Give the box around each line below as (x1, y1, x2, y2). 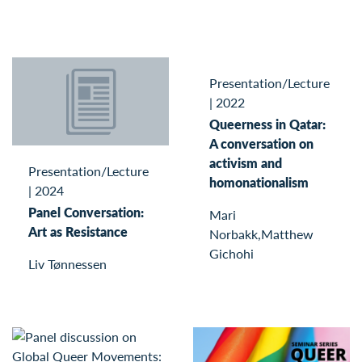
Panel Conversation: (28, 202, 144, 221)
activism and (209, 154, 282, 173)
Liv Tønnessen (28, 254, 107, 273)
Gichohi (209, 244, 254, 263)
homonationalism (209, 173, 309, 192)
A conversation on (209, 134, 314, 154)
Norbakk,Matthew (209, 225, 314, 244)
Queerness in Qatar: (209, 115, 326, 134)
